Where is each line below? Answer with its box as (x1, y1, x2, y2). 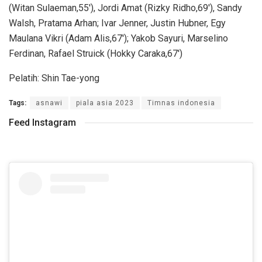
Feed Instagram (9, 116, 76, 128)
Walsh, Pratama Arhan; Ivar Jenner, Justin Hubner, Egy (9, 17, 226, 29)
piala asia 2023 (76, 98, 134, 107)
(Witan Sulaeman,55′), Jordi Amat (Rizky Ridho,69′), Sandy (9, 2, 242, 13)
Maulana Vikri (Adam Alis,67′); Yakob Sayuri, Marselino (9, 32, 228, 44)
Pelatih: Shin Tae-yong (9, 72, 99, 84)
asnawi (36, 98, 63, 107)
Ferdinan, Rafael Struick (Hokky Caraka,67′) (9, 47, 182, 59)
